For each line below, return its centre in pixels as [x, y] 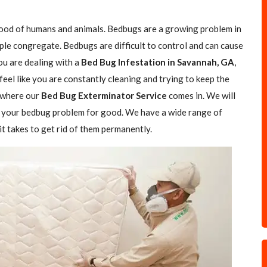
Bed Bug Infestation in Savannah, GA [158, 62]
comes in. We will [201, 95]
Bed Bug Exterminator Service [104, 95]
